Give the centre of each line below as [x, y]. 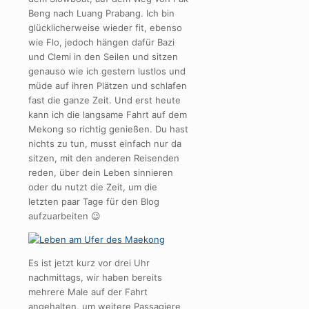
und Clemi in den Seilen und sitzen [103, 57]
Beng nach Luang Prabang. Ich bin [101, 13]
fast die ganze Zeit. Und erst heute [104, 100]
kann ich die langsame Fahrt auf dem [108, 115]
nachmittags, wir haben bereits [95, 278]
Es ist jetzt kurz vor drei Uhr [89, 263]
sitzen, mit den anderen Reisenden [104, 158]
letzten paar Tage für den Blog [94, 202]
